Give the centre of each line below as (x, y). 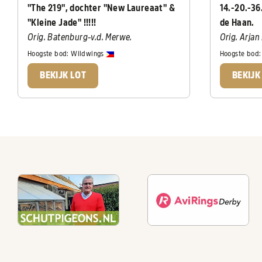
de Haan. (237, 23)
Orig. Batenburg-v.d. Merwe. (80, 37)
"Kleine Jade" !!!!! (62, 23)
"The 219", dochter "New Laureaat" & (101, 8)
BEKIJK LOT (63, 75)
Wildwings (89, 54)
